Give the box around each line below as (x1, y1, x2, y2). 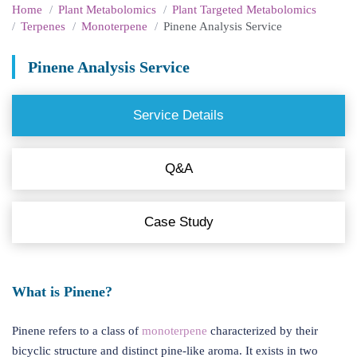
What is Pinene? (12, 284, 112, 300)
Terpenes (21, 20, 65, 33)
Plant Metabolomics (58, 3, 156, 16)
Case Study (143, 214, 214, 229)
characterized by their (207, 324, 318, 337)
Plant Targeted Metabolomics (172, 3, 316, 16)
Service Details (133, 108, 224, 123)
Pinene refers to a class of (12, 324, 142, 337)
